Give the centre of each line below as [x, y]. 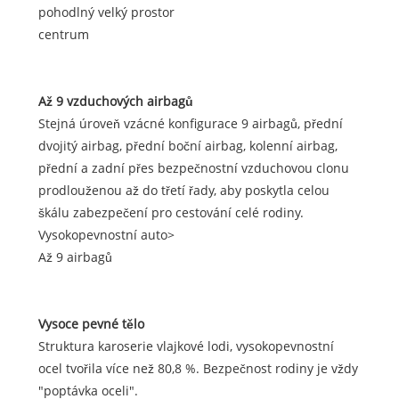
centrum [63, 35]
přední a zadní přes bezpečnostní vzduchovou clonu [193, 168]
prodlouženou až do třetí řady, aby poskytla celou [183, 191]
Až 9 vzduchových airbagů [115, 102]
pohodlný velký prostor [106, 12]
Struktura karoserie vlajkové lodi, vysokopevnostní [186, 346]
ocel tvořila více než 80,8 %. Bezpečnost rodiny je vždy [198, 369]
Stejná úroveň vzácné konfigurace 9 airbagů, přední [190, 124]
